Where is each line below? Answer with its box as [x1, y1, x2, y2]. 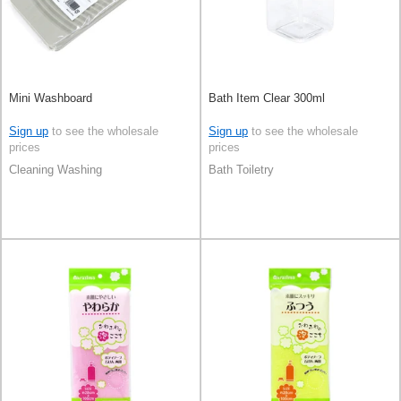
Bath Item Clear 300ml [209, 90, 325, 105]
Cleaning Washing [9, 162, 102, 176]
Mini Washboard [9, 90, 92, 105]
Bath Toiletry [209, 162, 274, 176]
